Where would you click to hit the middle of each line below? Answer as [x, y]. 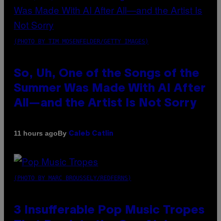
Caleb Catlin [91, 134]
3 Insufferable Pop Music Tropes [109, 210]
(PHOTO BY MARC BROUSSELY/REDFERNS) [73, 178]
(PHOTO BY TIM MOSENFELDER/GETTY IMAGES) [81, 41]
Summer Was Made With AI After [110, 89]
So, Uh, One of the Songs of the [107, 74]
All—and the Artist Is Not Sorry [105, 103]
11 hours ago [36, 133]
